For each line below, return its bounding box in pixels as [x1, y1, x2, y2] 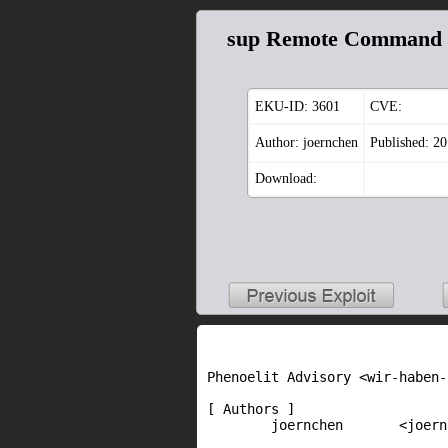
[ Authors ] [207, 401, 295, 417]
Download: [255, 171, 317, 187]
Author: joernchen [255, 135, 358, 151]
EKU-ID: [255, 99, 312, 115]
